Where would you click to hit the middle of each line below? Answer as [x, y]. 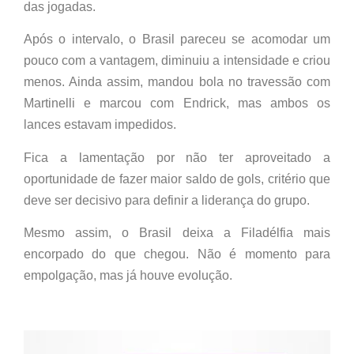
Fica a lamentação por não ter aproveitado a [177, 157]
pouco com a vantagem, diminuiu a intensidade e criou [177, 61]
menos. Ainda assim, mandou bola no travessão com [177, 82]
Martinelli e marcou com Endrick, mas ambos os [177, 104]
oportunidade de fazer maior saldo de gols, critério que [177, 179]
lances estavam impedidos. [100, 125]
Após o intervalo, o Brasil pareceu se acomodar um [177, 40]
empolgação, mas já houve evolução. [128, 276]
